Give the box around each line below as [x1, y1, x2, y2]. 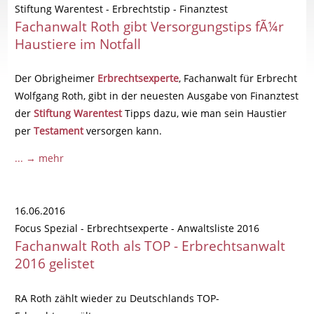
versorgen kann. [86, 123, 163, 137]
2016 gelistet [15, 254, 95, 273]
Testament [34, 123, 87, 137]
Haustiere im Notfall [15, 34, 142, 53]
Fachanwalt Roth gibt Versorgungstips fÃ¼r [15, 17, 285, 35]
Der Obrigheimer [15, 71, 98, 85]
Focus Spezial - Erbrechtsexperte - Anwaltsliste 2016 [15, 221, 260, 235]
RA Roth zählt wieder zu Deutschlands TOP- [15, 291, 220, 305]
